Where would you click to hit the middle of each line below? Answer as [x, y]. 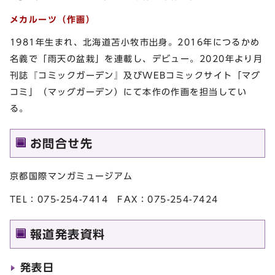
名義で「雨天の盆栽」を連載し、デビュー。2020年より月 [137, 59]
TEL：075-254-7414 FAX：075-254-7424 [114, 199]
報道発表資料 [68, 234]
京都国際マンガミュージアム [72, 176]
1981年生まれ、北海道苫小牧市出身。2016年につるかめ [135, 42]
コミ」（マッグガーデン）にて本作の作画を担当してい [129, 92]
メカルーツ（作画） [52, 19]
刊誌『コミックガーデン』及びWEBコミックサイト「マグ [135, 76]
